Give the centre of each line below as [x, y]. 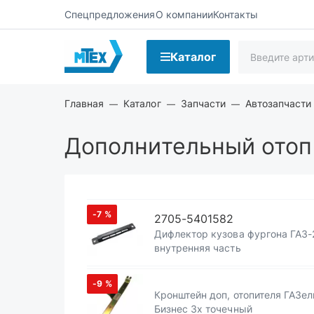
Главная [84, 103]
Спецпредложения [110, 14]
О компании [184, 14]
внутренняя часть [198, 248]
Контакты [235, 14]
